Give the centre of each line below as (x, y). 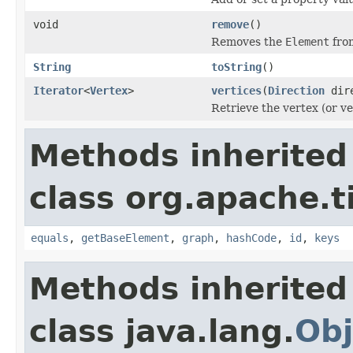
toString (236, 67)
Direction (296, 90)
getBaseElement (125, 238)
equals (50, 238)
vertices (236, 90)
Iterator (58, 90)
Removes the (248, 41)
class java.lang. (162, 331)
